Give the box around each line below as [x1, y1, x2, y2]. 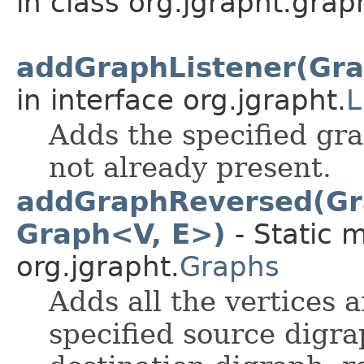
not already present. [49, 150, 331, 184]
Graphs [180, 249, 279, 283]
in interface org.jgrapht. [16, 83, 346, 116]
